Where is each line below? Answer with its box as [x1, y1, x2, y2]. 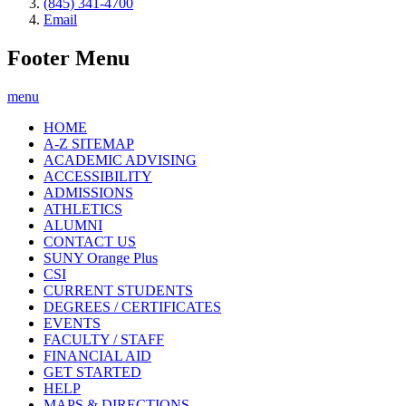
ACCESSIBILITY [43, 168, 152, 184]
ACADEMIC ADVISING [43, 151, 197, 168]
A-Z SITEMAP [43, 135, 134, 151]
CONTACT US [43, 233, 136, 249]
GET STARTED [43, 363, 141, 380]
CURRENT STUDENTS [43, 282, 193, 298]
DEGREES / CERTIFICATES [43, 298, 221, 314]
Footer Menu [7, 45, 130, 70]
